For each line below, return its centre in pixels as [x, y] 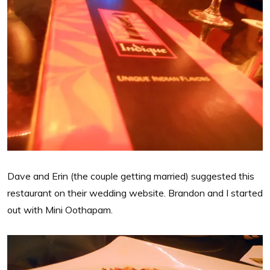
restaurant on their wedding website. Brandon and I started [135, 193]
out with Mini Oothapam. [60, 209]
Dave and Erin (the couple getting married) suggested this [131, 176]
